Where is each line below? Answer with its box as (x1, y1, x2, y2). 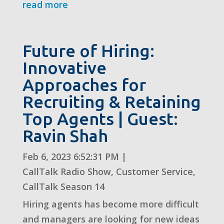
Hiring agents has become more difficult (22, 197, 199, 210)
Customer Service (115, 165, 193, 177)
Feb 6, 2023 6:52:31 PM (22, 150, 119, 162)
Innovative (22, 57, 106, 77)
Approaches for (22, 74, 146, 94)
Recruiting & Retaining (22, 91, 201, 111)
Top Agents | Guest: (22, 108, 178, 128)
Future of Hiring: (22, 40, 154, 60)
